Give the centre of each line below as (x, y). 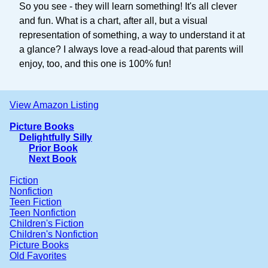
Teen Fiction (36, 202)
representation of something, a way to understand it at (132, 35)
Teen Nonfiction (43, 212)
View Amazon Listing (54, 105)
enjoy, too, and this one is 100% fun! (95, 63)
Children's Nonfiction (54, 234)
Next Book (53, 159)
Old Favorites (38, 255)
